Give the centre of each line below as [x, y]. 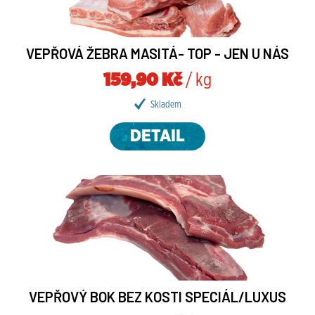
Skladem [165, 105]
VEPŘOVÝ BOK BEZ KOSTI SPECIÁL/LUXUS [157, 297]
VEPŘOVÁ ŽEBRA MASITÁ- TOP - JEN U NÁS [157, 53]
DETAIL [157, 136]
